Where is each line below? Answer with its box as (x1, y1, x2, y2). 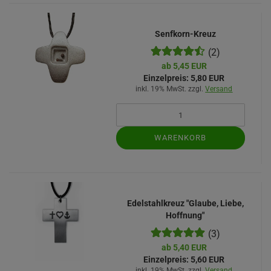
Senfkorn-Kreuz (154, 29, 216, 39)
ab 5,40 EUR (161, 243, 207, 252)
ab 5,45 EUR (161, 61, 207, 71)
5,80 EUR (189, 73, 225, 83)
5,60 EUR (189, 255, 225, 264)
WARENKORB (154, 133, 207, 142)
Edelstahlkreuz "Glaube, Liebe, (126, 198, 244, 208)
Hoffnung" (166, 211, 205, 220)
